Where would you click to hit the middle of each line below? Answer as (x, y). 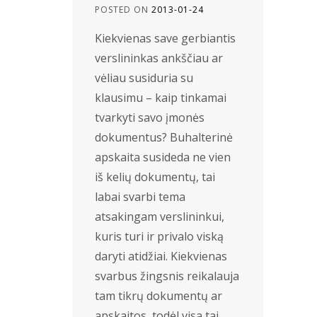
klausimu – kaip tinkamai (161, 98)
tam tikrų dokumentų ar (158, 296)
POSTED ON (123, 10)
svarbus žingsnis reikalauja (167, 276)
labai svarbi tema (140, 197)
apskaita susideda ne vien (163, 157)
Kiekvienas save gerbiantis (165, 38)
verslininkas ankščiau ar (159, 58)
